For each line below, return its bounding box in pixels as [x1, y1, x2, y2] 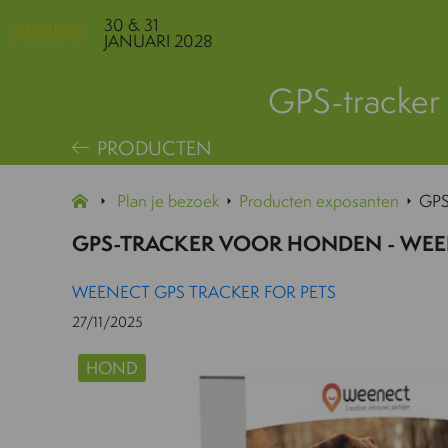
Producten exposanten [239, 189, 399, 212]
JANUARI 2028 [103, 28, 213, 52]
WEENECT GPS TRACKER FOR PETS [72, 280, 336, 303]
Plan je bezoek [117, 189, 219, 212]
